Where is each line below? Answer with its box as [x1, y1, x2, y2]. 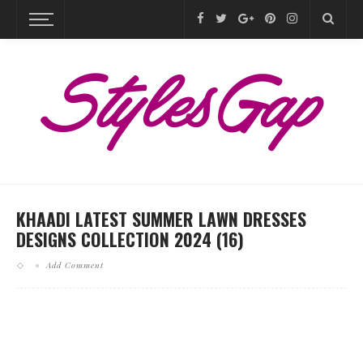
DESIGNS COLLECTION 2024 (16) [16, 226, 244, 252]
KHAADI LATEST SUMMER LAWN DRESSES [16, 206, 306, 232]
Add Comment [46, 259, 104, 271]
